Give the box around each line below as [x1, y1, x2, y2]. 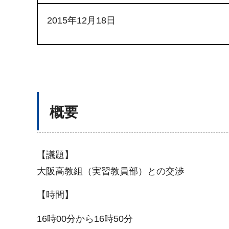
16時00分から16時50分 [37, 213, 133, 224]
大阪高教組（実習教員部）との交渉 [37, 166, 184, 176]
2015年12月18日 [47, 15, 116, 26]
